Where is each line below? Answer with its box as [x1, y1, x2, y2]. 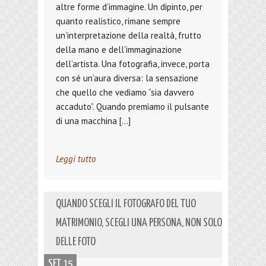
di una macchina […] [56, 115, 131, 126]
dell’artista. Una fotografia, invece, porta [56, 58, 210, 69]
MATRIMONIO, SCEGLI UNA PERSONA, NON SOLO [56, 217, 222, 229]
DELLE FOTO [56, 236, 96, 248]
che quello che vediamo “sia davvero [56, 87, 194, 98]
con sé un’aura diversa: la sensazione [56, 72, 198, 84]
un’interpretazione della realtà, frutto [56, 30, 201, 41]
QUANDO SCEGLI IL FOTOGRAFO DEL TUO [56, 198, 196, 210]
